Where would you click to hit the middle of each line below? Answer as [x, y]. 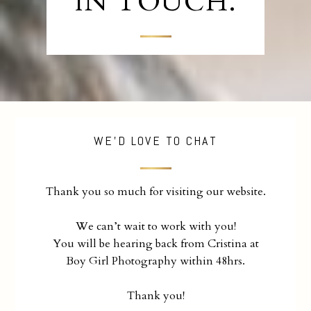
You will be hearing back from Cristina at [155, 243]
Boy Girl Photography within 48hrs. [155, 261]
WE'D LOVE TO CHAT [155, 140]
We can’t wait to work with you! [155, 226]
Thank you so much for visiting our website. [155, 191]
